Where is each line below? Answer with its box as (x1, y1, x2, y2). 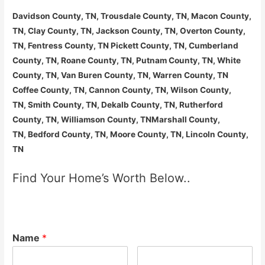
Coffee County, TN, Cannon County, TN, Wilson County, (12, 85, 232, 95)
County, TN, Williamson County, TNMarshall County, (12, 114, 221, 124)
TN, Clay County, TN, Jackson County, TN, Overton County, (12, 25, 246, 35)
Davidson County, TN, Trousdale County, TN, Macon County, (12, 11, 252, 21)
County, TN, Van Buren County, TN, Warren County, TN (12, 70, 229, 80)
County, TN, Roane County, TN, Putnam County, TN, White (12, 55, 241, 65)
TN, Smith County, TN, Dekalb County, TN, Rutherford (12, 99, 224, 109)
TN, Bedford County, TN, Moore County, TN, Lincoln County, (12, 129, 249, 139)
